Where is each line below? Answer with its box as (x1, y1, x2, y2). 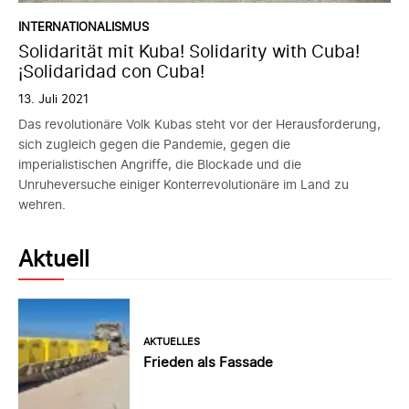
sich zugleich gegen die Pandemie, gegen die (18, 135, 290, 152)
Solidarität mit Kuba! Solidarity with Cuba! (18, 40, 360, 62)
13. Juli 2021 (18, 90, 89, 106)
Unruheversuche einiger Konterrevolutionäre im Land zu (18, 175, 349, 192)
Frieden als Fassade (143, 353, 274, 372)
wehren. (18, 195, 66, 212)
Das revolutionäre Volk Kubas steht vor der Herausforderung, (18, 115, 381, 131)
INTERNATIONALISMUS (18, 18, 149, 34)
